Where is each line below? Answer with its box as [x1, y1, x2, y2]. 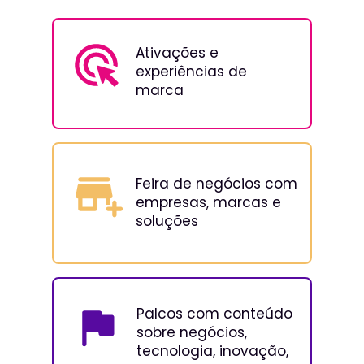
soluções [136, 210, 198, 231]
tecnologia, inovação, [136, 340, 288, 361]
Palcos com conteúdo [136, 303, 292, 323]
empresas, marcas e [136, 192, 281, 212]
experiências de [136, 62, 247, 82]
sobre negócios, [136, 322, 247, 342]
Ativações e [136, 43, 219, 63]
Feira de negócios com [136, 173, 297, 193]
